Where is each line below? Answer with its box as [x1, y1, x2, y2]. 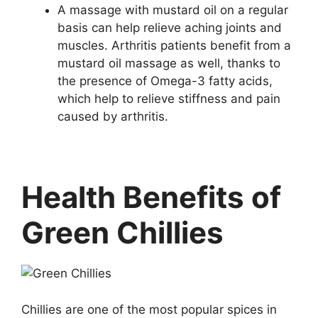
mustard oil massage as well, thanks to [57, 56, 280, 71]
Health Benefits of [21, 179, 281, 216]
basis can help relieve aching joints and [57, 21, 282, 35]
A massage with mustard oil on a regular [57, 3, 288, 18]
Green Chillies [21, 214, 224, 251]
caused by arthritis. [57, 109, 168, 124]
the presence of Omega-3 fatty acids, [57, 74, 273, 89]
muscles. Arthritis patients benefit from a [57, 38, 291, 53]
